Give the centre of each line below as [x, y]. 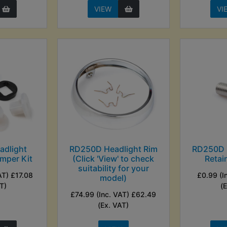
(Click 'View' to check [113, 158]
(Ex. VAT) [113, 205]
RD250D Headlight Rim [113, 149]
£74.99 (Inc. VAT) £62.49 [113, 194]
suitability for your [113, 168]
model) [113, 178]
